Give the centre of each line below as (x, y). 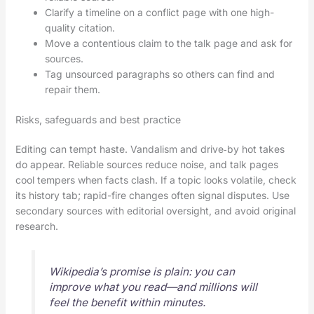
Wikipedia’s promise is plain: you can (142, 272)
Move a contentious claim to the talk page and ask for (168, 43)
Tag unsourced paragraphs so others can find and (159, 74)
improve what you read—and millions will (153, 287)
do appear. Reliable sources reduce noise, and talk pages (146, 165)
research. (36, 226)
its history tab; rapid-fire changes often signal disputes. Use (152, 196)
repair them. (72, 90)
